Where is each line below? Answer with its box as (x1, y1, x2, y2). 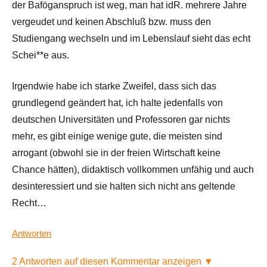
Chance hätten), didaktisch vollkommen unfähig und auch (12, 164, 254, 175)
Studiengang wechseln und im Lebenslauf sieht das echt (12, 33, 250, 44)
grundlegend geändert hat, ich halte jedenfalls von (12, 97, 223, 108)
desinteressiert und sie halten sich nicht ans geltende (12, 181, 235, 191)
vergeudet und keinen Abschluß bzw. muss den (12, 16, 211, 27)
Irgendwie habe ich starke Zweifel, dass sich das (12, 80, 216, 91)
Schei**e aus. (12, 49, 69, 60)
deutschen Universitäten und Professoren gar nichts (12, 114, 230, 125)
